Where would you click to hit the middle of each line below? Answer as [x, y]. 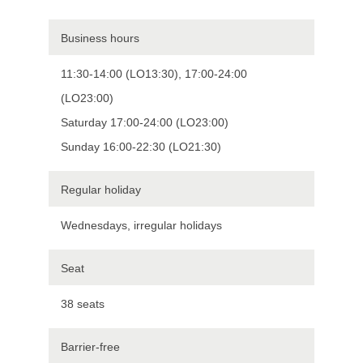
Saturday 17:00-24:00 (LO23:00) [145, 122]
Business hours [100, 38]
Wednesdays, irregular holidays [141, 225]
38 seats [83, 303]
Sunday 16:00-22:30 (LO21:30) [141, 146]
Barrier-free [90, 346]
